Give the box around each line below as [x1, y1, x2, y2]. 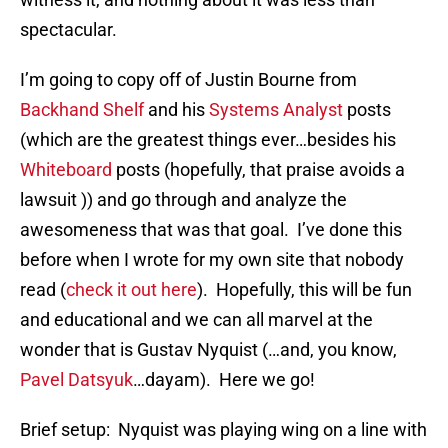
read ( [20, 279, 66, 301]
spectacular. [20, 19, 117, 41]
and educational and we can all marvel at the [20, 309, 373, 331]
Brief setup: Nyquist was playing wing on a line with [20, 419, 427, 441]
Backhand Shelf [20, 99, 144, 121]
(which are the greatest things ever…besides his [20, 129, 396, 151]
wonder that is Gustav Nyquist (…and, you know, [20, 339, 397, 361]
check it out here [66, 279, 197, 301]
